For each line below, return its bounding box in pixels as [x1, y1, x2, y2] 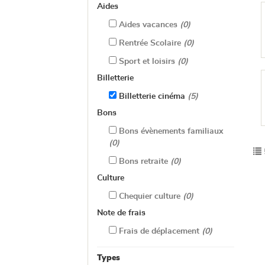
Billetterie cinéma [117, 92, 188, 101]
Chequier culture [117, 192, 183, 201]
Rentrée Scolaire [117, 39, 183, 47]
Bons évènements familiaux [117, 127, 223, 135]
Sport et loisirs [117, 57, 177, 66]
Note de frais [97, 209, 146, 217]
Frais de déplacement [117, 227, 202, 235]
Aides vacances [117, 21, 180, 29]
